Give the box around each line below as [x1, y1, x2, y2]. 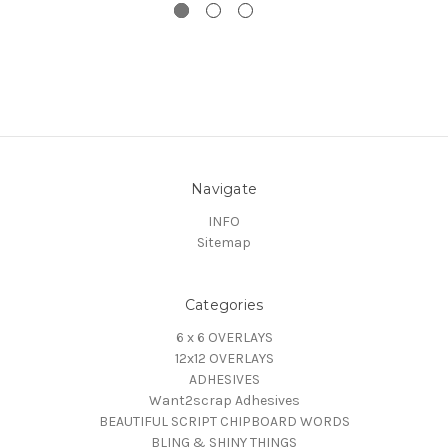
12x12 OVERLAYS [174, 350, 274, 368]
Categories [184, 296, 264, 315]
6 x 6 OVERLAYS [175, 329, 273, 347]
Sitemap [197, 234, 251, 252]
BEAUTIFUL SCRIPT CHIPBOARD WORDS [98, 413, 350, 431]
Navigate [191, 180, 257, 199]
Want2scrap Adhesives [148, 392, 300, 410]
